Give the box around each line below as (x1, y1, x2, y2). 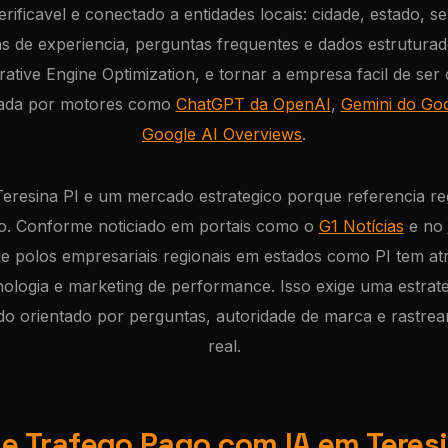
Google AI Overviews (142, 124, 302, 144)
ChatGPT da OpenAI (175, 94, 331, 114)
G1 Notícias (318, 216, 404, 236)
